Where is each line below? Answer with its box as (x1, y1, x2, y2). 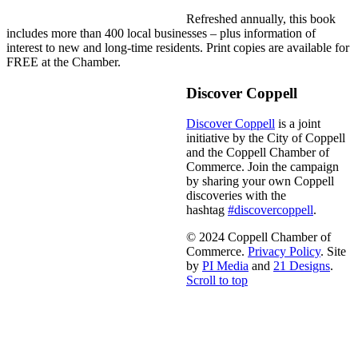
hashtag (186, 203, 228, 217)
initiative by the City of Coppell (186, 131, 345, 145)
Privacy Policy (248, 245, 320, 259)
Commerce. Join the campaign (186, 160, 339, 174)
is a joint (275, 117, 320, 131)
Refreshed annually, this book (186, 11, 336, 26)
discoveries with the (186, 189, 286, 203)
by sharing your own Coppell (186, 174, 334, 189)
